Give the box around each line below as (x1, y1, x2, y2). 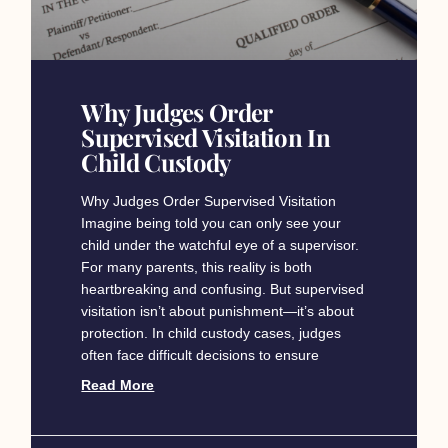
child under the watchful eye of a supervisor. (81, 237, 360, 254)
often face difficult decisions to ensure (81, 347, 320, 364)
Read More (81, 377, 155, 394)
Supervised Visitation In (81, 121, 331, 154)
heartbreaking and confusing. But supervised (81, 281, 365, 298)
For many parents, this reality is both (81, 259, 313, 276)
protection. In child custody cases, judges (81, 325, 342, 342)
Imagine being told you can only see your (81, 215, 342, 232)
